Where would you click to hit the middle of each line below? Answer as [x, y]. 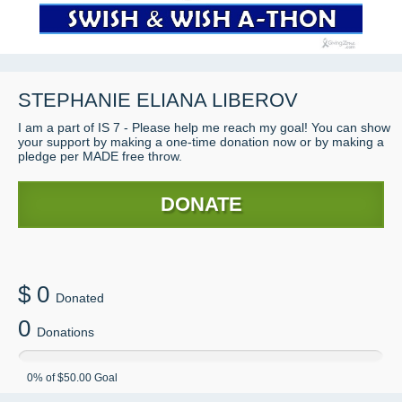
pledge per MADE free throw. [100, 156]
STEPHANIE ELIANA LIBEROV [158, 100]
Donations [66, 332]
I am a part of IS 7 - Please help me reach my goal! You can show [204, 127]
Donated [80, 298]
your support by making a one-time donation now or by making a [201, 142]
